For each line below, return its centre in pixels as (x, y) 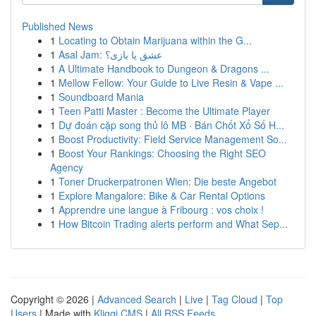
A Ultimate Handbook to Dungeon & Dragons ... (164, 68)
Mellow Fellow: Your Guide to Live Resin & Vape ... (171, 83)
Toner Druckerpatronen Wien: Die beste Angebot (168, 181)
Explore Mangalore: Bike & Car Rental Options (162, 195)
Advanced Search (137, 299)
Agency (67, 167)
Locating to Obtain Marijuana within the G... (155, 40)
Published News (57, 26)
